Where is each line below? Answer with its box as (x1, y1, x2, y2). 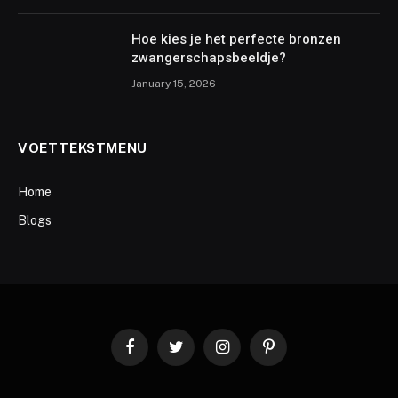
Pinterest (267, 347, 317, 361)
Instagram (220, 347, 275, 361)
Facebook (128, 347, 182, 361)
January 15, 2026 (131, 76, 216, 90)
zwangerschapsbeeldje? (131, 49, 286, 66)
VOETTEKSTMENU (18, 139, 147, 155)
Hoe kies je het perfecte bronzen (131, 30, 341, 47)
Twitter (174, 347, 213, 361)
